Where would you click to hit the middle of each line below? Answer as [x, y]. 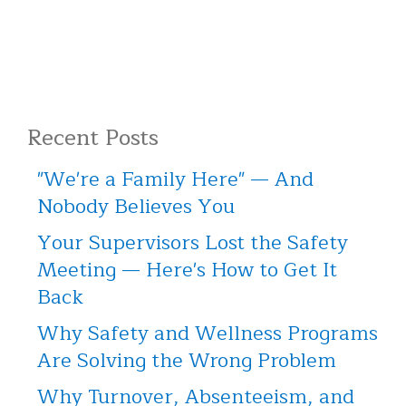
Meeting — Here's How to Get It [187, 270]
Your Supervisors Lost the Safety [193, 242]
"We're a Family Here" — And [175, 179]
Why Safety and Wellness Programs [208, 333]
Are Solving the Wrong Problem [187, 360]
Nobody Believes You [136, 206]
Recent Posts [93, 138]
